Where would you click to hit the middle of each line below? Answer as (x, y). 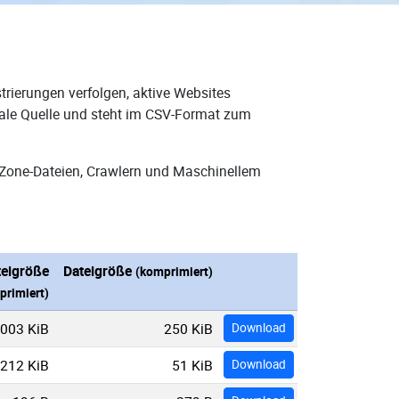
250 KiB (188, 329)
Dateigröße (99, 271)
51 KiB (192, 365)
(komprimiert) (174, 272)
